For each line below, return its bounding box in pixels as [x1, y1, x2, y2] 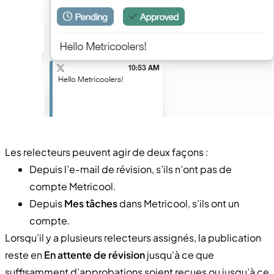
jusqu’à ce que [145, 248, 214, 261]
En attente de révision [44, 248, 145, 261]
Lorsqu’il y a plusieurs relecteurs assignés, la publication [5, 231, 261, 244]
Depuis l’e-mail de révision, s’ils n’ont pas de [29, 162, 232, 176]
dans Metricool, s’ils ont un [117, 196, 239, 210]
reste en [5, 248, 44, 261]
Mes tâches [64, 196, 117, 210]
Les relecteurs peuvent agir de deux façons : [5, 145, 209, 158]
